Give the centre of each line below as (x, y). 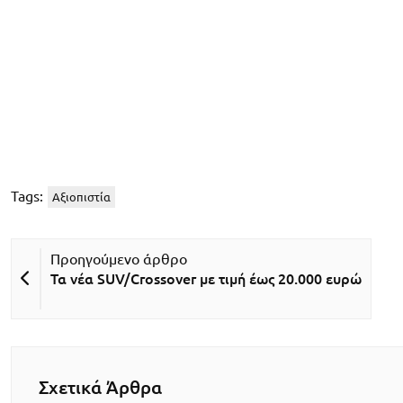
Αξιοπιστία (81, 197)
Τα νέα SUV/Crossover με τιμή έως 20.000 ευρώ (206, 278)
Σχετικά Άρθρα (100, 387)
